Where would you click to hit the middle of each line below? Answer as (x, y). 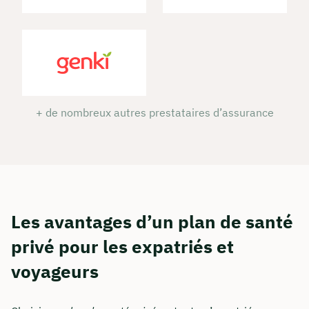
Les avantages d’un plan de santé (152, 222)
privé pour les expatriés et (122, 247)
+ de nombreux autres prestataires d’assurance (154, 113)
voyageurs (55, 271)
